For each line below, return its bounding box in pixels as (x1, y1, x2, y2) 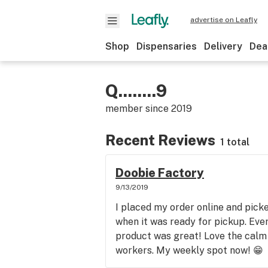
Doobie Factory (115, 166, 204, 180)
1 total (220, 136, 249, 148)
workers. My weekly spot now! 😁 (115, 245, 263, 256)
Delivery (204, 41, 242, 52)
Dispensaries (136, 41, 197, 52)
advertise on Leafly (190, 16, 257, 24)
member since (105, 103, 171, 114)
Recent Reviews (105, 132, 215, 148)
